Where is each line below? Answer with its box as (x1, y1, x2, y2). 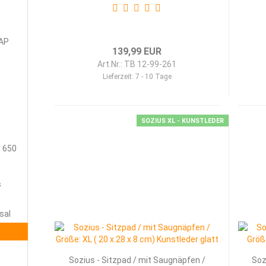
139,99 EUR (112, 46, 162, 57)
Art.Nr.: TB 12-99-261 (97, 59, 177, 69)
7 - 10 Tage (135, 72, 172, 81)
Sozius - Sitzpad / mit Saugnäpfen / (68, 255, 205, 265)
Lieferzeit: (102, 72, 135, 81)
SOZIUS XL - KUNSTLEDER (141, 117, 224, 125)
